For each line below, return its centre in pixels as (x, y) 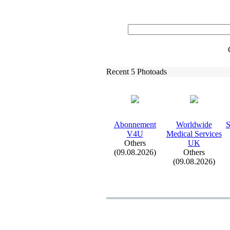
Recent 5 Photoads (137, 72)
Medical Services (194, 134)
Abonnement (135, 124)
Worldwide (194, 124)
